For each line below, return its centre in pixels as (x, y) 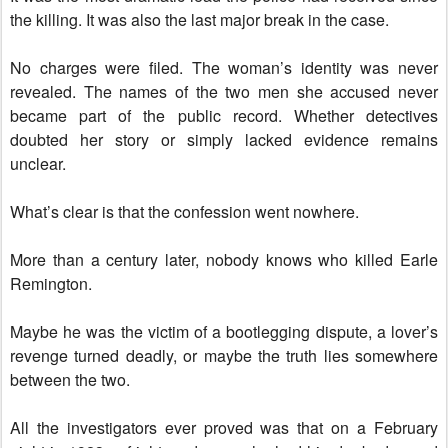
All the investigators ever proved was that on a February (224, 427)
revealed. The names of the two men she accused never (224, 91)
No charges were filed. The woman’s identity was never (224, 67)
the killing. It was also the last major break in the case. (199, 19)
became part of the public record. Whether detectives (224, 115)
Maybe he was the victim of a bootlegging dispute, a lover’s (224, 331)
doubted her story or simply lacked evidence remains (224, 139)
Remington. (51, 283)
